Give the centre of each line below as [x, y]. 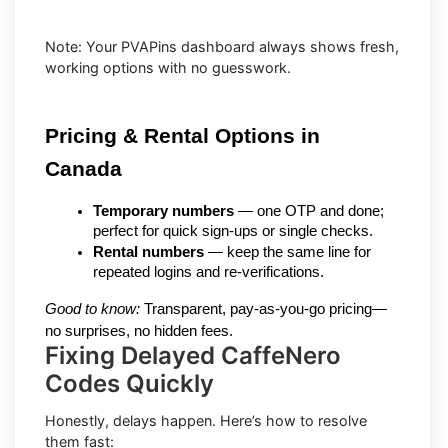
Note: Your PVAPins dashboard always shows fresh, [222, 47]
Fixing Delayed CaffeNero [193, 356]
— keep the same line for [287, 252]
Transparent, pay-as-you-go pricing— [263, 309]
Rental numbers [148, 252]
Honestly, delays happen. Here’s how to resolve [206, 421]
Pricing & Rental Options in [182, 136]
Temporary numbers [163, 211]
